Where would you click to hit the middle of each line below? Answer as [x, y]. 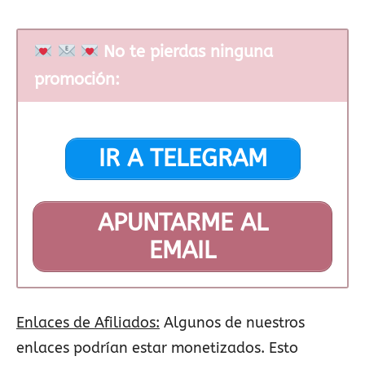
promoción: [77, 79]
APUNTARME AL [182, 222]
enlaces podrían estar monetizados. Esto [157, 347]
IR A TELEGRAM [182, 159]
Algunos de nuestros [232, 322]
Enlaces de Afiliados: [88, 322]
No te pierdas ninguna [186, 51]
